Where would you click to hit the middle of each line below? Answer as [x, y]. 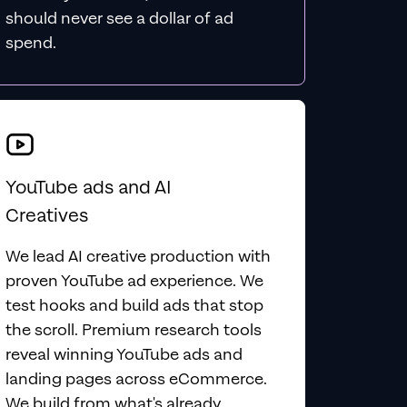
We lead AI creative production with [139, 257]
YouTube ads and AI [89, 188]
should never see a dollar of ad [120, 19]
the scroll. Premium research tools [134, 330]
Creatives [50, 216]
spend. [31, 43]
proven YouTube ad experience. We [135, 281]
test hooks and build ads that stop [135, 306]
